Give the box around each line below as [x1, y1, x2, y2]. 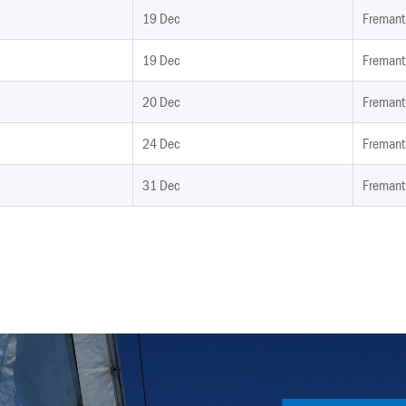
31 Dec [142, 176, 180, 195]
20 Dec [142, 92, 180, 111]
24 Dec [142, 134, 180, 153]
